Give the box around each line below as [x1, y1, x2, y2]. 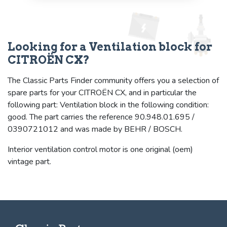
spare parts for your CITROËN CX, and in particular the [8, 87, 197, 98]
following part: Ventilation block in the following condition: [8, 99, 209, 110]
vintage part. [8, 156, 51, 167]
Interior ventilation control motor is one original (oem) [8, 143, 193, 155]
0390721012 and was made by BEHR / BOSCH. [8, 123, 182, 135]
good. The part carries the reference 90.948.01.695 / [8, 111, 195, 123]
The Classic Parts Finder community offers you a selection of [8, 74, 219, 86]
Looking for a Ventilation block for [8, 40, 212, 53]
